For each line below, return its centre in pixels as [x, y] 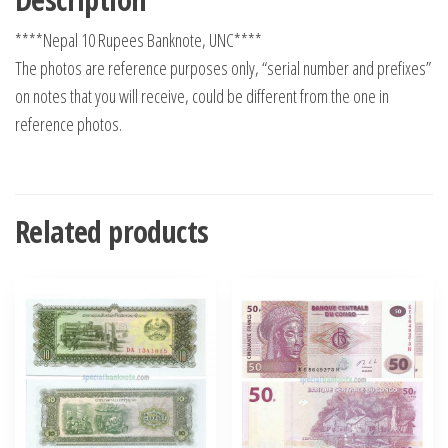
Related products [112, 231]
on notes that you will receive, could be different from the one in [202, 95]
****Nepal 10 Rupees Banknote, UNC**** [138, 39]
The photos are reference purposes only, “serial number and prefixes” [223, 67]
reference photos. [68, 123]
